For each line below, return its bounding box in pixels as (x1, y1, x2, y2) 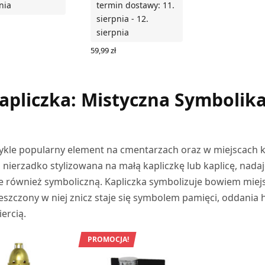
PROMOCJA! (87, 234, 129, 245)
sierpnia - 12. (96, 12, 148, 24)
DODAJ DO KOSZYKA (90, 54, 167, 66)
